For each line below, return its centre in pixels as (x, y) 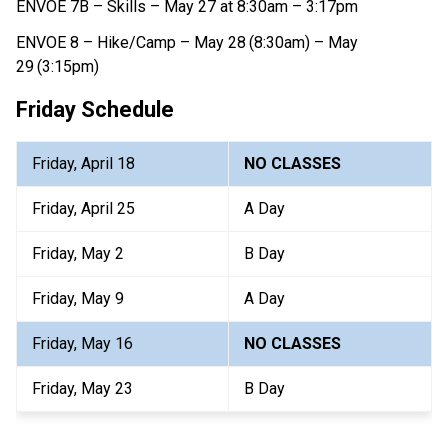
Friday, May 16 (82, 343)
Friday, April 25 (83, 208)
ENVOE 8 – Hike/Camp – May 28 (131, 42)
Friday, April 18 (83, 163)
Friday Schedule (95, 109)
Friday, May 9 (78, 298)
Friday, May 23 (82, 388)
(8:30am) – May (303, 42)
